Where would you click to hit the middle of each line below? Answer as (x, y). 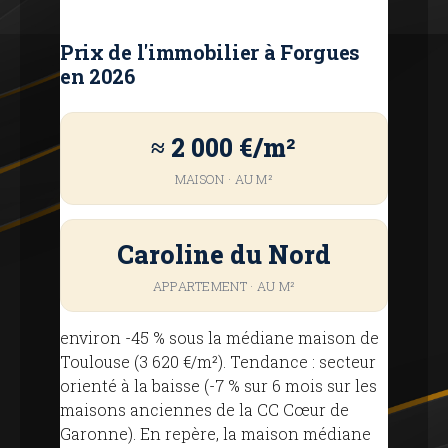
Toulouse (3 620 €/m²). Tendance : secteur (218, 361)
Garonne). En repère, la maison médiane (215, 433)
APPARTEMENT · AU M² (224, 286)
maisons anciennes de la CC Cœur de (204, 409)
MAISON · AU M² (224, 179)
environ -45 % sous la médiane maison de (219, 337)
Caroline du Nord (224, 254)
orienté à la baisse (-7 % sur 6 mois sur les (218, 385)
